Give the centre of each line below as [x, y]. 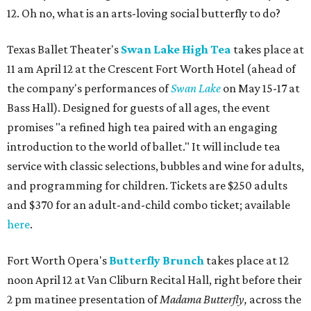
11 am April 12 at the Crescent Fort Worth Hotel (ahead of [151, 68]
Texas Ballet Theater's [64, 49]
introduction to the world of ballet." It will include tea [144, 146]
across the [274, 299]
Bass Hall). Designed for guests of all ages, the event [138, 107]
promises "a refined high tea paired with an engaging [142, 127]
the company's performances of [89, 88]
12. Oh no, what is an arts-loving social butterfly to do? [144, 13]
